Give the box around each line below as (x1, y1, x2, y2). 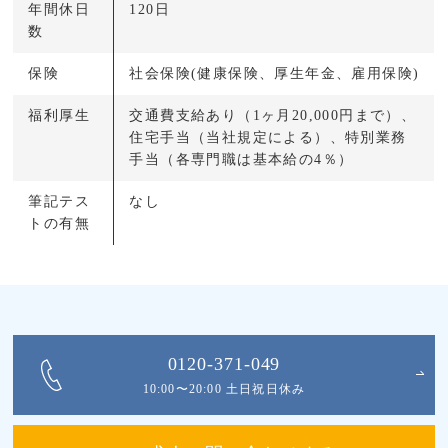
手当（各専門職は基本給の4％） (129, 152, 354, 168)
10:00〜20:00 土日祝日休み (142, 382, 306, 397)
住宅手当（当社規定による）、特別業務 (129, 130, 407, 146)
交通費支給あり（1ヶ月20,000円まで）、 (129, 108, 417, 124)
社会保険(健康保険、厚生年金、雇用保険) (129, 66, 420, 82)
